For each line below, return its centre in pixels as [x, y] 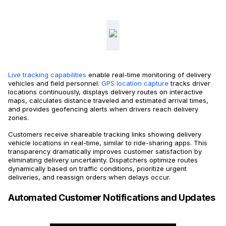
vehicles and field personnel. [54, 83]
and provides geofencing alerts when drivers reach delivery [103, 109]
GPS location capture [134, 83]
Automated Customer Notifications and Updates [112, 197]
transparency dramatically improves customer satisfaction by [105, 151]
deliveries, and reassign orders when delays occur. [89, 177]
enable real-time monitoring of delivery [149, 75]
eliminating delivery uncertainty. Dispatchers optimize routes [103, 160]
